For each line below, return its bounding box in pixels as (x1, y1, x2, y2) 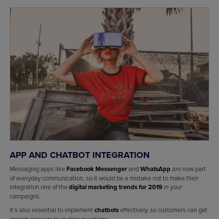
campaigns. (10, 192, 41, 201)
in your (162, 182, 182, 192)
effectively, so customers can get (119, 205, 207, 215)
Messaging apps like (10, 164, 66, 174)
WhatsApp (140, 164, 171, 174)
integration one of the (10, 182, 69, 192)
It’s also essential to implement (10, 205, 94, 215)
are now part (171, 164, 206, 174)
